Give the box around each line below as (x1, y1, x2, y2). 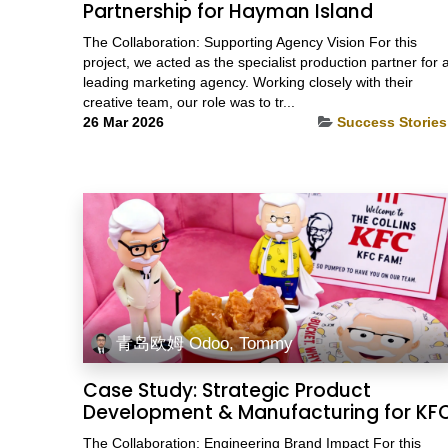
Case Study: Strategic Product (82, 377, 371, 405)
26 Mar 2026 (82, 113, 164, 130)
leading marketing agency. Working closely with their (82, 73, 413, 90)
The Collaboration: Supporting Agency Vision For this (82, 33, 417, 50)
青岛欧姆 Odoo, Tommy (116, 333, 294, 354)
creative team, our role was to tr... (82, 93, 295, 110)
